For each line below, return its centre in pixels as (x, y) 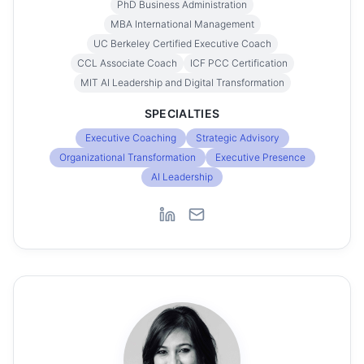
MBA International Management (182, 24)
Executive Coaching (130, 138)
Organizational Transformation (127, 157)
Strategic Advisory (237, 138)
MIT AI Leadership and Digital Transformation (182, 82)
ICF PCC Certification (238, 63)
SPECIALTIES (182, 113)
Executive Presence (260, 157)
